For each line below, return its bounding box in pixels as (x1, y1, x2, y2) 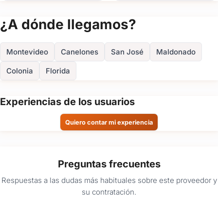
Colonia (6, 66, 33, 76)
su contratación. (82, 187, 136, 197)
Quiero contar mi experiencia (65, 118, 153, 126)
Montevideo (6, 47, 48, 57)
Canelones (61, 47, 98, 57)
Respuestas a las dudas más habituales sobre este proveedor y (1, 175, 217, 185)
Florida (46, 66, 70, 76)
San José (111, 47, 144, 57)
